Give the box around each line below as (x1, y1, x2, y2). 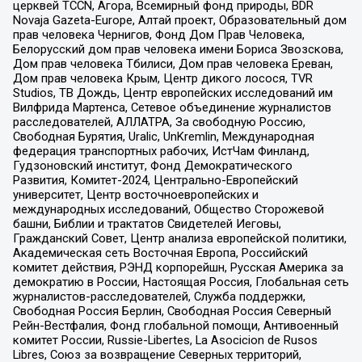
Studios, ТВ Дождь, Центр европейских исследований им (12, 86, 333, 101)
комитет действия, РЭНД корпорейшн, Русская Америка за (12, 260, 343, 276)
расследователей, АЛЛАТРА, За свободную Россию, (12, 115, 305, 130)
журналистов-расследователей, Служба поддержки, (12, 289, 305, 305)
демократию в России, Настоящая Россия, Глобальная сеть (12, 275, 349, 290)
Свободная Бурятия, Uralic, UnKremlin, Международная (12, 129, 314, 145)
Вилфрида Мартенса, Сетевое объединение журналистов (12, 100, 331, 116)
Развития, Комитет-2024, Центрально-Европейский (12, 173, 298, 188)
